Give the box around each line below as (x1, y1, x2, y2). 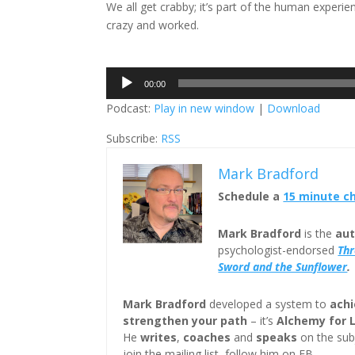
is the (301, 226, 336, 242)
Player (105, 86, 138, 102)
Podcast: (106, 101, 155, 116)
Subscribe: (106, 131, 162, 147)
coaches (183, 330, 231, 345)
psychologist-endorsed (218, 242, 338, 258)
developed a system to (206, 296, 330, 312)
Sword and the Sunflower (218, 259, 348, 275)
